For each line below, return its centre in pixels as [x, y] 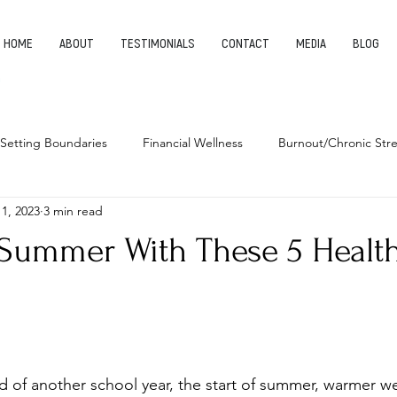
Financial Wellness [193, 143]
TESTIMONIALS [158, 43]
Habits [119, 214]
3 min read [73, 211]
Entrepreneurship [221, 214]
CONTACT [245, 43]
